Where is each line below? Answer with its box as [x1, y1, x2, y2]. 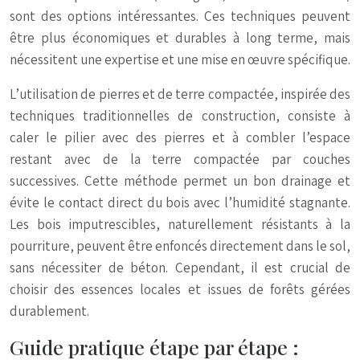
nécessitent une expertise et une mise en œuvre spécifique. [10, 51, 350, 68]
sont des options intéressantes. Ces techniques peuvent [10, 7, 350, 25]
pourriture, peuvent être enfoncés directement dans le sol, [10, 237, 350, 255]
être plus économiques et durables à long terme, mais [10, 29, 350, 47]
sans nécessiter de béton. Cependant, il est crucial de [10, 259, 350, 276]
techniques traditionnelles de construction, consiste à [10, 107, 350, 125]
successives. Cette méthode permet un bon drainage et [10, 172, 350, 190]
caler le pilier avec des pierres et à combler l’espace [10, 129, 350, 146]
